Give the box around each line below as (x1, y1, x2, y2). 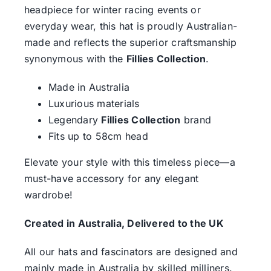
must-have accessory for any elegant (24, 172, 199, 184)
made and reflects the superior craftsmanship (24, 36, 237, 48)
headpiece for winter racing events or (24, 3, 201, 16)
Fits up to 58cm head (48, 129, 148, 142)
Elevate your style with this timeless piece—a (24, 155, 235, 168)
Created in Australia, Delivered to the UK (24, 217, 224, 229)
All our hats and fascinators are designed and (24, 245, 238, 258)
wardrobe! (24, 188, 73, 201)
